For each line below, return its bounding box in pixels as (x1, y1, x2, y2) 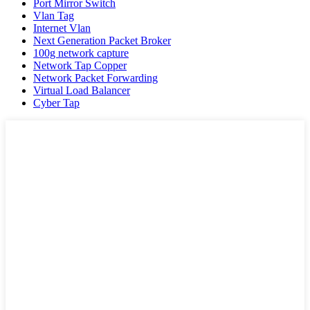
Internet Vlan (33, 22, 91, 35)
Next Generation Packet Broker (33, 35, 171, 47)
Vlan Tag (33, 10, 74, 22)
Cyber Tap (33, 97, 80, 109)
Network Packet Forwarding (33, 72, 158, 84)
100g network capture (33, 47, 129, 60)
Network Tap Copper (33, 60, 127, 72)
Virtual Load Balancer (33, 84, 130, 97)
